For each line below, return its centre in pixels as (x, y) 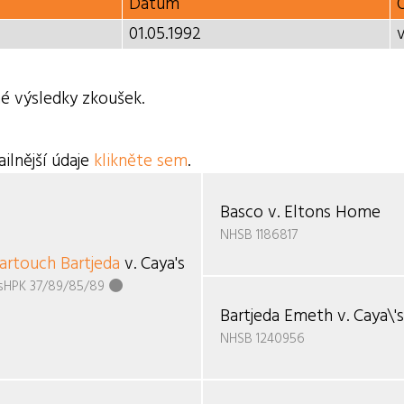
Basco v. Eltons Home (301, 212)
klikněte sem (141, 161)
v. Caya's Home (178, 265)
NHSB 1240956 (263, 340)
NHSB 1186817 (259, 235)
